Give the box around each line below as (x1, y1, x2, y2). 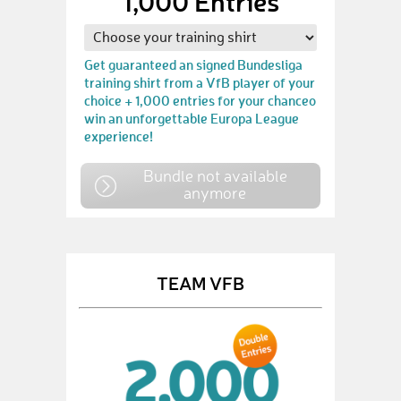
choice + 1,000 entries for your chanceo (84, 91, 316, 109)
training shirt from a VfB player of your (84, 73, 315, 91)
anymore (183, 183, 246, 202)
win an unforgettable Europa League (84, 109, 299, 127)
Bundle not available (142, 166, 287, 185)
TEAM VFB (157, 270, 244, 294)
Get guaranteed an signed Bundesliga (84, 55, 303, 73)
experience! (84, 127, 153, 145)
